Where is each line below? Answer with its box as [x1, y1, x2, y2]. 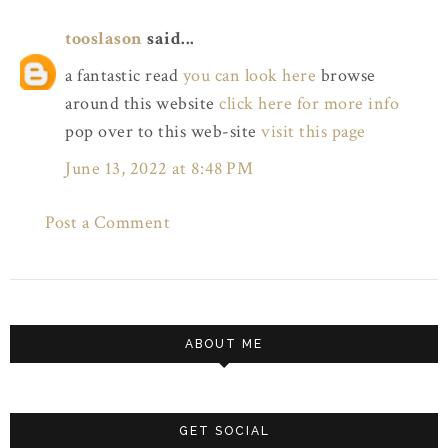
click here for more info [219, 92, 399, 115]
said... [142, 27, 195, 51]
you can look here [182, 64, 316, 87]
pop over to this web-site [65, 120, 261, 143]
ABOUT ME [185, 336, 263, 351]
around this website [65, 92, 219, 115]
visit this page [261, 120, 366, 143]
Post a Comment [45, 211, 170, 235]
